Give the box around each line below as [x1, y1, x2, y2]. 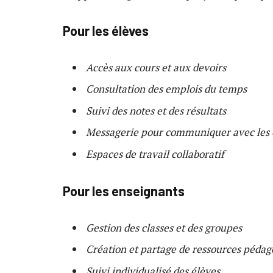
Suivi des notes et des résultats [86, 103, 226, 118]
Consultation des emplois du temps [86, 82, 247, 96]
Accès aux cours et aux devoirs [86, 60, 226, 74]
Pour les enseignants [63, 183, 185, 199]
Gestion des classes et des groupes [86, 220, 242, 235]
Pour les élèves [63, 23, 149, 39]
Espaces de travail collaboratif [86, 146, 224, 161]
